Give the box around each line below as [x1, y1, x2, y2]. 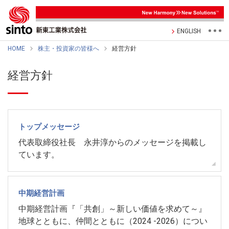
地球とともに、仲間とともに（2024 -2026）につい [18, 216, 208, 226]
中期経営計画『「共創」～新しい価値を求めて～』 [18, 204, 207, 214]
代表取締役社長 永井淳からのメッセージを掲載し [18, 138, 207, 147]
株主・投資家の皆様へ [38, 45, 99, 52]
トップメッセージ [18, 122, 80, 131]
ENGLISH [177, 28, 201, 35]
